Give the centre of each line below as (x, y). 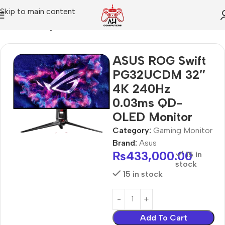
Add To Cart (163, 217)
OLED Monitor (152, 117)
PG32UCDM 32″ (159, 74)
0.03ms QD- (147, 102)
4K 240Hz (141, 88)
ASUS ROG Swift (159, 60)
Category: (132, 130)
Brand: (126, 143)
